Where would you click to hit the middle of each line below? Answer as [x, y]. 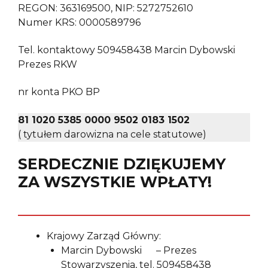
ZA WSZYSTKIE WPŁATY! [115, 182]
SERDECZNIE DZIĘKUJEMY [122, 164]
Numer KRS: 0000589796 [79, 22]
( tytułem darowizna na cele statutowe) [112, 134]
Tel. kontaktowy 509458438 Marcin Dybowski [127, 50]
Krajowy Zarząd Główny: [104, 236]
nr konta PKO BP [63, 92]
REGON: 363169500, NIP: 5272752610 [106, 8]
